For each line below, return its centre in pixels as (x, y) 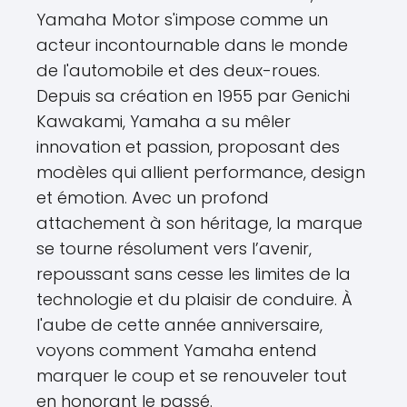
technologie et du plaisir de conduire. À (194, 300)
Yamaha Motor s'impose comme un (182, 20)
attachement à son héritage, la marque (199, 223)
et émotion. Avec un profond (153, 198)
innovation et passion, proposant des (188, 147)
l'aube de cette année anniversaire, (179, 325)
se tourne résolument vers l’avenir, (174, 249)
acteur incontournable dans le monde (192, 45)
